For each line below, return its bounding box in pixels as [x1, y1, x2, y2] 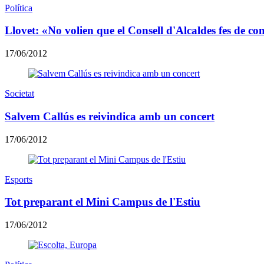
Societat [5, 88, 34, 99]
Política [5, 2, 32, 13]
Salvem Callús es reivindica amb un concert [5, 110, 214, 123]
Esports [5, 174, 32, 184]
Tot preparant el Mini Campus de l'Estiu [5, 196, 200, 209]
